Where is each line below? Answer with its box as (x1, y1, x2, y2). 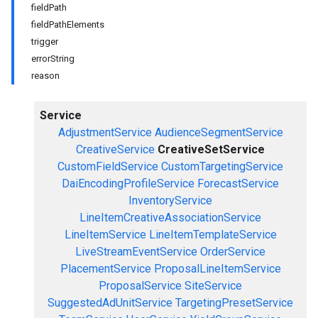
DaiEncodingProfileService (62, 177, 194, 190)
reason (31, 70, 60, 81)
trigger (31, 36, 58, 47)
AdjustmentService (57, 126, 152, 139)
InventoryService (128, 194, 212, 207)
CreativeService (76, 143, 155, 156)
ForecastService (197, 177, 279, 190)
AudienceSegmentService (154, 126, 283, 139)
